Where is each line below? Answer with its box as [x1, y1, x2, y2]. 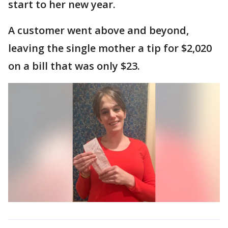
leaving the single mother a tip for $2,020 [8, 41, 212, 55]
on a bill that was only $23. [8, 59, 142, 73]
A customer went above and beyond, [8, 23, 189, 37]
